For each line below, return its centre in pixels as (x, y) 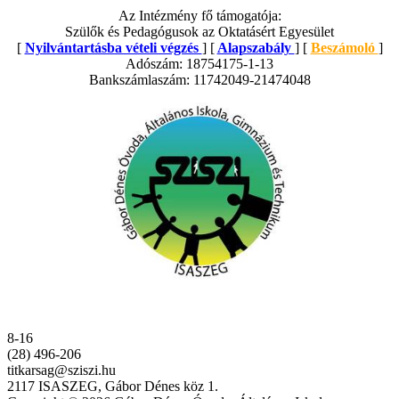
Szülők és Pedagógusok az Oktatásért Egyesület (199, 31)
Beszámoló (344, 47)
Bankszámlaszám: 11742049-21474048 (199, 79)
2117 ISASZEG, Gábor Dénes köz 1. (113, 386)
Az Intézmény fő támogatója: (199, 15)
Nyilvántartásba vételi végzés (113, 47)
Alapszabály (256, 47)
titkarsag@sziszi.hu (61, 370)
